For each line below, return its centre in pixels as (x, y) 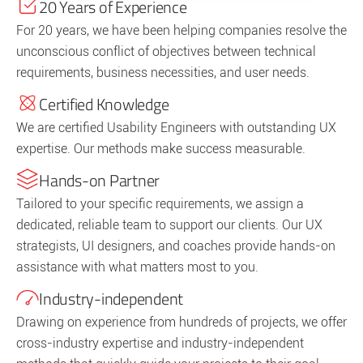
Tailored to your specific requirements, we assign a (160, 203)
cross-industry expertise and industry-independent (160, 343)
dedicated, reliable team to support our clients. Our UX (169, 224)
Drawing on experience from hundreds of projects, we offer (181, 322)
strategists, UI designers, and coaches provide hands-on (176, 246)
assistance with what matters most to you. (137, 267)
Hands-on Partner (99, 180)
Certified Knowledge (104, 104)
